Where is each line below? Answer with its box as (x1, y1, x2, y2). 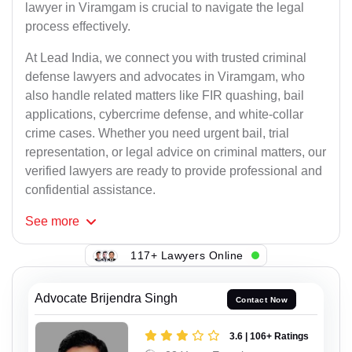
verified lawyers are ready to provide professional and (25, 164, 322, 178)
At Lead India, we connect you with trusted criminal (25, 51, 306, 65)
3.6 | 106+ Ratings (229, 330, 309, 342)
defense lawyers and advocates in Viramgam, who (25, 70, 305, 84)
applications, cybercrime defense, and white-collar (25, 108, 303, 122)
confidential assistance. (25, 183, 156, 197)
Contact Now (235, 295, 288, 304)
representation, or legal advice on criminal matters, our (25, 145, 326, 159)
